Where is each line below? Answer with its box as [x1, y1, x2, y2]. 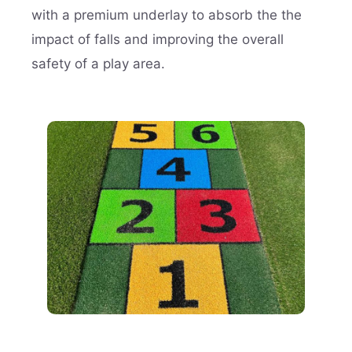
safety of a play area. [31, 56, 181, 71]
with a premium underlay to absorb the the [31, 7, 302, 23]
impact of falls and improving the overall [31, 31, 284, 47]
